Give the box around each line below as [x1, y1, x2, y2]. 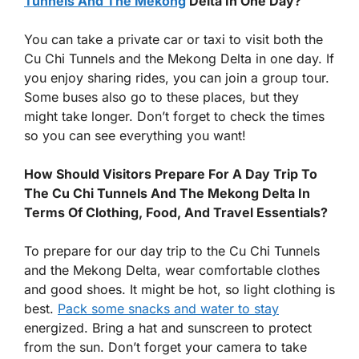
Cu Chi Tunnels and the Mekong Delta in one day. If [24, 50, 334, 67]
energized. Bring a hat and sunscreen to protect [24, 319, 312, 336]
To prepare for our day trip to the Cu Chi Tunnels [24, 242, 320, 259]
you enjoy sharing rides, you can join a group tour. [24, 69, 329, 86]
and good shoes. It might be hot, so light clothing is [24, 280, 335, 297]
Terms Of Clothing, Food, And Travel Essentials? [24, 204, 328, 220]
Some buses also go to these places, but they [24, 88, 299, 105]
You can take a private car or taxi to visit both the [24, 30, 323, 47]
